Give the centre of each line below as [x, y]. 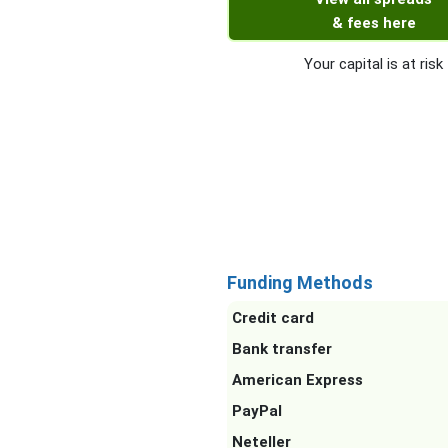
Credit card [273, 318]
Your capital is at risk [374, 64]
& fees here [373, 23]
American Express [297, 380]
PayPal [257, 411]
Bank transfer [282, 349]
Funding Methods [300, 283]
